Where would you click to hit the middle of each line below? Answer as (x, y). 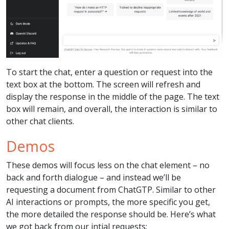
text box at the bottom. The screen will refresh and (103, 84)
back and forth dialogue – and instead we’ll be (94, 177)
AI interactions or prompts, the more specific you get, (108, 202)
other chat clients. (40, 121)
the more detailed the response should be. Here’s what (111, 214)
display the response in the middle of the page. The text (113, 96)
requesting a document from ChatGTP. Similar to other (111, 189)
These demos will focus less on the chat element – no (108, 165)
